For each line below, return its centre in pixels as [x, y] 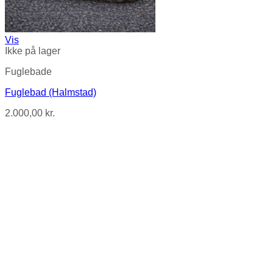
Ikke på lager [33, 51]
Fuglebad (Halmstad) [51, 92]
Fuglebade [28, 72]
